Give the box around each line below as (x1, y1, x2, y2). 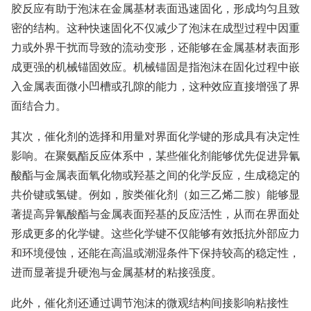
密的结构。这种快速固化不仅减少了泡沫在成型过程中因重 (11, 21, 300, 35)
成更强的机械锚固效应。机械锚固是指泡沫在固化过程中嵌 (11, 60, 300, 74)
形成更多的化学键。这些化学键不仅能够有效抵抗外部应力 (11, 226, 300, 241)
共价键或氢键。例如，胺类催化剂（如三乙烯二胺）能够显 (11, 187, 300, 202)
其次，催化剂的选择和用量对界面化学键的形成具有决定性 (11, 129, 300, 144)
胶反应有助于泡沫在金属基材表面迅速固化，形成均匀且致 (11, 1, 300, 16)
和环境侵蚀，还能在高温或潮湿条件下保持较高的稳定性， (11, 246, 300, 260)
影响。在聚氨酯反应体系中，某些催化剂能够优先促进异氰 (11, 149, 300, 163)
